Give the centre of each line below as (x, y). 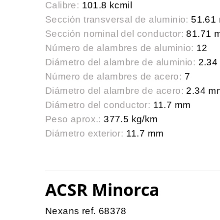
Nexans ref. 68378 (86, 211)
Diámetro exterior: (84, 134)
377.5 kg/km (129, 119)
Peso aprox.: (73, 119)
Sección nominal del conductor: (114, 34)
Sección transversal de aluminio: (117, 20)
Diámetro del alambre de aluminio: (121, 62)
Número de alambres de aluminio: (120, 48)
